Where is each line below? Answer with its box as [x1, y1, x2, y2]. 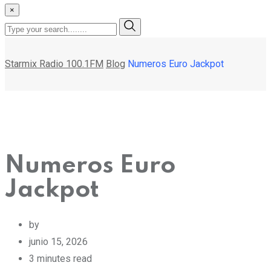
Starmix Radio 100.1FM [5, 57, 103, 70]
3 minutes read [29, 252, 92, 264]
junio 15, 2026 [29, 235, 88, 247]
